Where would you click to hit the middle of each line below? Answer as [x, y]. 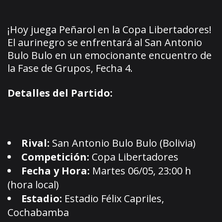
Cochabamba [38, 212]
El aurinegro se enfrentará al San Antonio [105, 42]
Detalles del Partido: [60, 93]
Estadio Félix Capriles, [113, 198]
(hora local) [33, 184]
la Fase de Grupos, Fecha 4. [70, 68]
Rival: [35, 143]
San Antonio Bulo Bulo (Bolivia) [123, 143]
